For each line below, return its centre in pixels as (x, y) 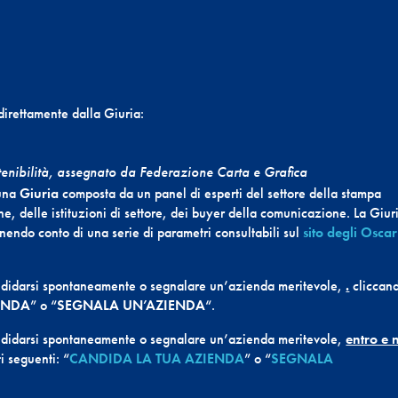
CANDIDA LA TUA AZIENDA (157, 359)
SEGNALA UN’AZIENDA (131, 306)
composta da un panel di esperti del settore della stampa (220, 194)
